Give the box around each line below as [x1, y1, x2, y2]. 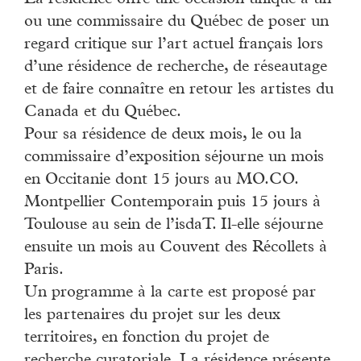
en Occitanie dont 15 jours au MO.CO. [24, 172, 298, 189]
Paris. [24, 262, 64, 279]
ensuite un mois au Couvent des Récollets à [24, 239, 327, 256]
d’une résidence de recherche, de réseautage [24, 59, 327, 76]
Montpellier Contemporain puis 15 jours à [24, 194, 321, 211]
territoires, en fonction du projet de [24, 330, 269, 346]
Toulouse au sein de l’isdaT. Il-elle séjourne [24, 217, 323, 234]
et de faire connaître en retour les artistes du [24, 81, 334, 98]
